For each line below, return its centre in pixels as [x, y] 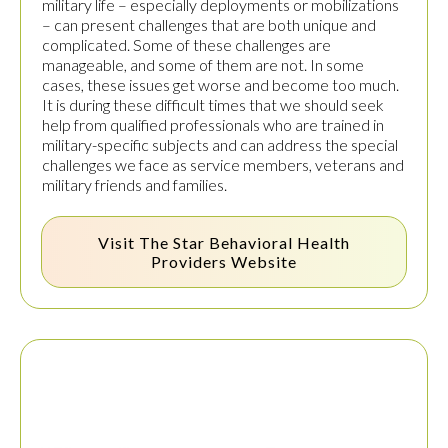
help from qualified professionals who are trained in [213, 125]
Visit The [135, 243]
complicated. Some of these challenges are [186, 45]
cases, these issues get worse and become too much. [220, 85]
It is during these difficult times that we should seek [213, 105]
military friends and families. [134, 185]
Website [262, 262]
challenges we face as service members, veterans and [223, 165]
